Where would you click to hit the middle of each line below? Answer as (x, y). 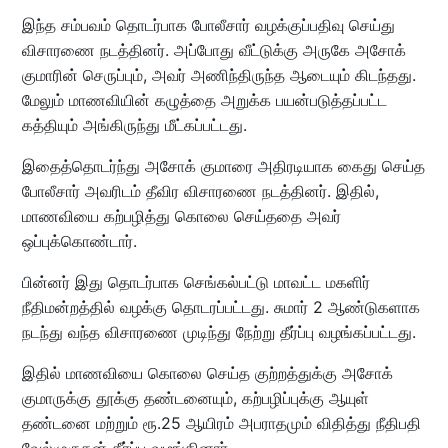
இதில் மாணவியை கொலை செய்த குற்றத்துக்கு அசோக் (207, 372)
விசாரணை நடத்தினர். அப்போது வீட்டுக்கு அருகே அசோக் (213, 49)
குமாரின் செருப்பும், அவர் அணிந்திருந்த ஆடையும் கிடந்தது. (218, 74)
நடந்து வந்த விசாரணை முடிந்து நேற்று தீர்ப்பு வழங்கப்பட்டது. (218, 331)
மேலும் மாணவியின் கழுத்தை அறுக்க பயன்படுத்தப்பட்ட (204, 99)
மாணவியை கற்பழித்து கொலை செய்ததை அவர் (181, 215)
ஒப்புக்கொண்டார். (79, 240)
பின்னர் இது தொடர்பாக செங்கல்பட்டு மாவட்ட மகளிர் (195, 281)
